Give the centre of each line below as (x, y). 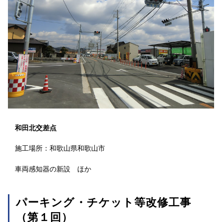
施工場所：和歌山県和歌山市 (60, 148)
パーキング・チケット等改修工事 (104, 202)
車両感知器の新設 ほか (53, 169)
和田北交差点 (36, 128)
